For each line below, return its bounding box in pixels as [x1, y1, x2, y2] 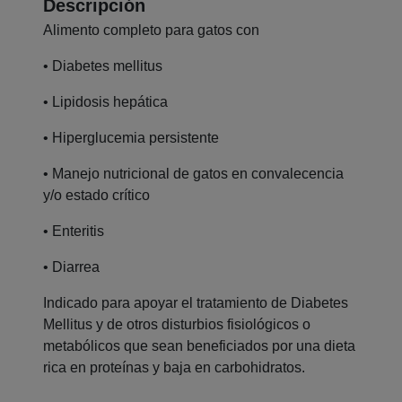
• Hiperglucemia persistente [43, 130, 219, 146]
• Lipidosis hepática [43, 94, 168, 110]
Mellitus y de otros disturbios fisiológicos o [43, 317, 310, 333]
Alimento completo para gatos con [43, 22, 259, 39]
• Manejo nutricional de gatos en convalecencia [43, 166, 344, 182]
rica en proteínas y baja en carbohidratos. [43, 360, 305, 376]
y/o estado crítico [43, 188, 150, 204]
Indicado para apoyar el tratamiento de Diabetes [43, 295, 348, 311]
